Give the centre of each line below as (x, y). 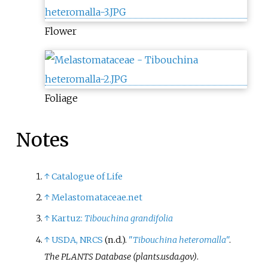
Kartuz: (68, 219)
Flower (60, 31)
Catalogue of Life (87, 176)
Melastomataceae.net (97, 198)
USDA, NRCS (77, 240)
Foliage (61, 98)
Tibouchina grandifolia (129, 219)
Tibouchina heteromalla (180, 240)
